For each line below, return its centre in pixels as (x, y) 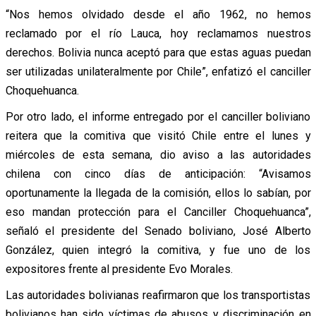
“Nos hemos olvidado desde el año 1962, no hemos (158, 14)
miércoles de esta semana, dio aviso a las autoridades (158, 154)
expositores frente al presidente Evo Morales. (119, 269)
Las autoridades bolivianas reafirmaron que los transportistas (158, 295)
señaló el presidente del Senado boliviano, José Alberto (158, 231)
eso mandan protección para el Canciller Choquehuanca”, (158, 212)
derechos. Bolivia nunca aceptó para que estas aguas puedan (158, 52)
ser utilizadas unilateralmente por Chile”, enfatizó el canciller (158, 71)
